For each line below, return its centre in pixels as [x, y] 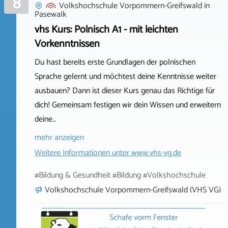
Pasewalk [51, 14]
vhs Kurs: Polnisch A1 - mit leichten [106, 30]
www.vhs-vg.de [156, 153]
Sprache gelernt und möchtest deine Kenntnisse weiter [125, 76]
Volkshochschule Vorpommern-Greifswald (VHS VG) [133, 190]
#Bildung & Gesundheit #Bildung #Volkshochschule [120, 175]
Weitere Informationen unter [83, 153]
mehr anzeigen [59, 137]
